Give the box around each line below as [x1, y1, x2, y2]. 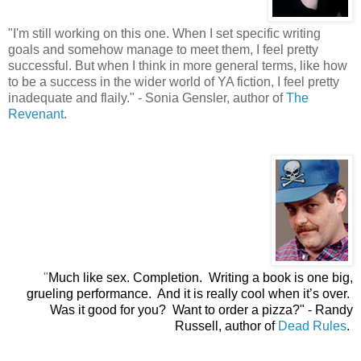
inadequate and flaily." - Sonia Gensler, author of [8, 91, 286, 106]
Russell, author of [175, 319, 278, 334]
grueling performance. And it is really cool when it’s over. [27, 287, 353, 301]
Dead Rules [278, 319, 346, 334]
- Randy [305, 303, 353, 317]
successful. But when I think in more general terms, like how [8, 59, 347, 73]
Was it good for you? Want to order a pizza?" [50, 303, 305, 317]
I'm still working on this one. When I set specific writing [13, 27, 321, 41]
